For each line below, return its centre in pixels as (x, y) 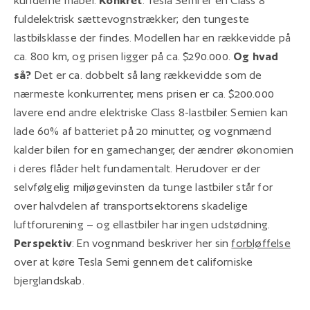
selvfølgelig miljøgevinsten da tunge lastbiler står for (144, 187)
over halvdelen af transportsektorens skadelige (131, 206)
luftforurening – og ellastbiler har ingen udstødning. (142, 224)
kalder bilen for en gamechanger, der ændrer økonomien (154, 149)
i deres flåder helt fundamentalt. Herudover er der (137, 168)
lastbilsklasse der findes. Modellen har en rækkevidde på (153, 37)
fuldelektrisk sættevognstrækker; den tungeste (132, 19)
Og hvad (256, 56)
